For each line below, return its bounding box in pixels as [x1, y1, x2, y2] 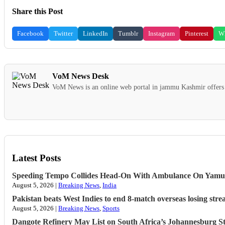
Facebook [17, 30, 44, 38]
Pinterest [185, 30, 208, 38]
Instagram [148, 30, 175, 38]
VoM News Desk [52, 72, 109, 81]
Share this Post [12, 7, 63, 16]
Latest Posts [12, 153, 61, 164]
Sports [102, 204, 120, 212]
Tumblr [118, 30, 138, 38]
